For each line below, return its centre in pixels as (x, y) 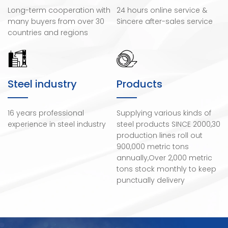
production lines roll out (160, 136)
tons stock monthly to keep (166, 170)
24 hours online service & (162, 11)
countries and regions (48, 34)
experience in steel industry (57, 125)
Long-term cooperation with (59, 11)
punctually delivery (151, 181)
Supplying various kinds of (164, 114)
